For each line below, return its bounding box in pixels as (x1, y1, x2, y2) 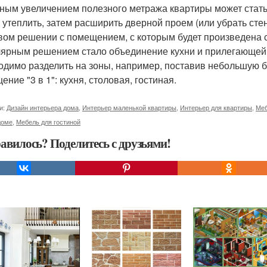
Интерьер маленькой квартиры (82, 103, 176, 112)
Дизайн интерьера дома (7, 103, 79, 112)
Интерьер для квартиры (180, 103, 252, 112)
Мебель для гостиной (16, 117, 80, 126)
